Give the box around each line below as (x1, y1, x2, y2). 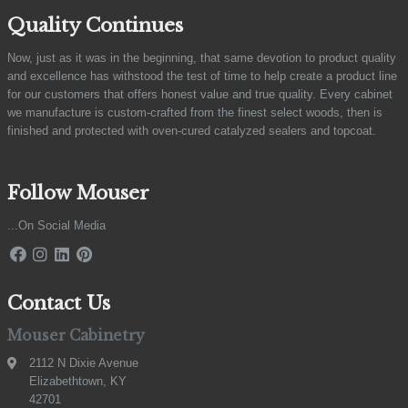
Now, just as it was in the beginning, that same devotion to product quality (7, 51, 396, 65)
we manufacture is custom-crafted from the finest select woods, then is (7, 106, 382, 119)
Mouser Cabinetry (7, 327, 145, 344)
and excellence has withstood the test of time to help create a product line (7, 69, 397, 83)
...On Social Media (7, 219, 106, 232)
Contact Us (7, 291, 110, 315)
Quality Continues (7, 14, 183, 37)
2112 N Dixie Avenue (29, 356, 138, 370)
